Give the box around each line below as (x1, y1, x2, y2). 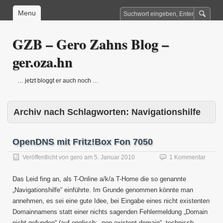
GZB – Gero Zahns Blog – (12, 34, 169, 54)
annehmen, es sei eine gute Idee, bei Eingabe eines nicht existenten (12, 197, 210, 205)
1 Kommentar (169, 154, 206, 161)
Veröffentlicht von (22, 154, 70, 161)
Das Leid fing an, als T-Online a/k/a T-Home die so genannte (12, 175, 186, 183)
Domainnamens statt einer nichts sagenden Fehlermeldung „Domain (12, 208, 208, 216)
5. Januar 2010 (94, 154, 135, 161)
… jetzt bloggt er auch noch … (17, 77, 99, 84)
